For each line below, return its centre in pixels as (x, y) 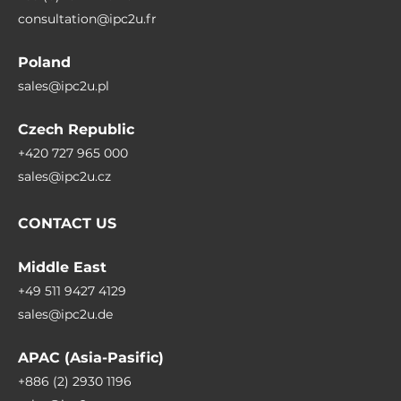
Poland (44, 62)
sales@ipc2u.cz (64, 176)
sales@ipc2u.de (65, 314)
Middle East (62, 267)
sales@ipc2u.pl (64, 86)
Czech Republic (76, 129)
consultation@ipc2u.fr (87, 19)
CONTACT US (67, 223)
